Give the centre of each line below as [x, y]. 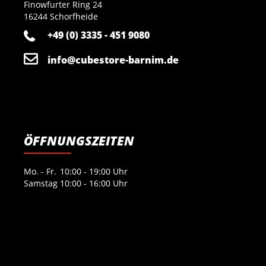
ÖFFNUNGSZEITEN [79, 141]
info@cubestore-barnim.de [113, 60]
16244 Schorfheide [61, 16]
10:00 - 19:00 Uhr [94, 171]
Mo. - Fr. [40, 171]
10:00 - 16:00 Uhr [94, 183]
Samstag [41, 183]
